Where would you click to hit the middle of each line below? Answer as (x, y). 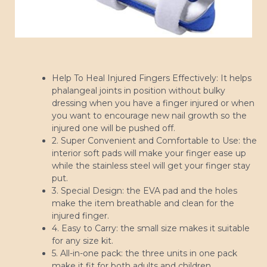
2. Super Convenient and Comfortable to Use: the (154, 141)
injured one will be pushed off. (114, 128)
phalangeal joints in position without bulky (139, 91)
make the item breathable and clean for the (143, 204)
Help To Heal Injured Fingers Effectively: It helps (152, 78)
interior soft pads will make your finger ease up (149, 153)
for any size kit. (83, 241)
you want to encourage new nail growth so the (149, 116)
